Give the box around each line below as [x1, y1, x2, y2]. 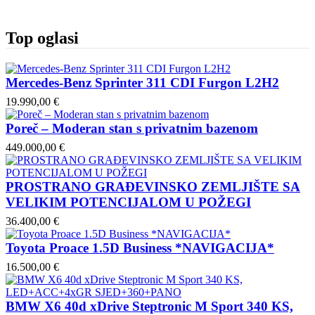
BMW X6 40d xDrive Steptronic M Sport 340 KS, [6, 298, 293, 314]
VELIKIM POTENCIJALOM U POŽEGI [6, 194, 251, 210]
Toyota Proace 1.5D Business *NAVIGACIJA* [6, 240, 274, 255]
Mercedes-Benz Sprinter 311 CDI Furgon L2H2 [6, 75, 279, 90]
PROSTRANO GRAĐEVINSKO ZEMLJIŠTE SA [6, 179, 300, 194]
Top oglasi [6, 28, 79, 47]
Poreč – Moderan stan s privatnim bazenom [6, 120, 258, 136]
